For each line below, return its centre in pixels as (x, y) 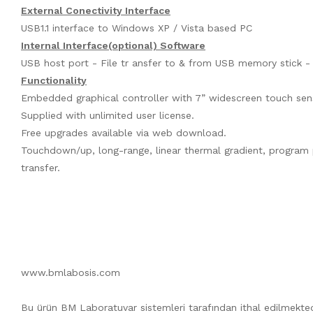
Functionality (54, 80)
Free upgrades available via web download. (124, 132)
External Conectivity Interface (96, 10)
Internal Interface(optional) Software (113, 45)
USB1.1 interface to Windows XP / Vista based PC (137, 28)
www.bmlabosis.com (71, 272)
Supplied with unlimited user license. (108, 115)
